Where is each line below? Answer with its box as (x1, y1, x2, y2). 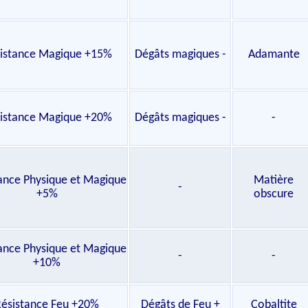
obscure (254, 188, 294, 201)
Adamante (247, 48, 300, 61)
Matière (254, 174, 294, 187)
